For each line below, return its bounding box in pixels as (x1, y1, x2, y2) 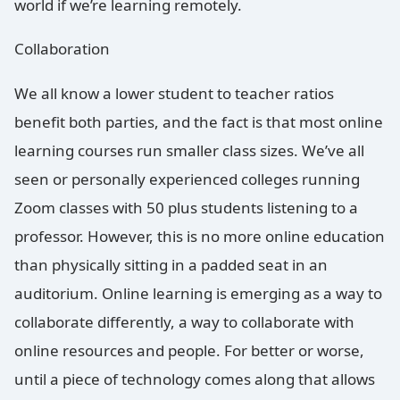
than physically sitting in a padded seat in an (14, 254, 328, 275)
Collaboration (14, 38, 110, 60)
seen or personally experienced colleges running (14, 168, 360, 189)
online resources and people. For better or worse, (14, 339, 364, 361)
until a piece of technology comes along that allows (14, 368, 375, 389)
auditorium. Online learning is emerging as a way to (14, 282, 382, 304)
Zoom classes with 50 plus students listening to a (14, 196, 358, 218)
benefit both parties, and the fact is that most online (14, 111, 383, 132)
